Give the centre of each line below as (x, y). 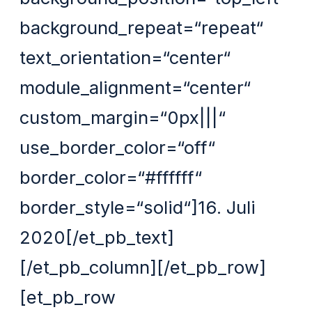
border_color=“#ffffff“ (111, 177)
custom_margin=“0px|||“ (123, 117)
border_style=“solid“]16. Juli (138, 207)
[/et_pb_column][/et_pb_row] (143, 267)
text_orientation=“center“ (125, 57)
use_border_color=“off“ (118, 147)
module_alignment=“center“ (135, 87)
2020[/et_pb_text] (97, 237)
